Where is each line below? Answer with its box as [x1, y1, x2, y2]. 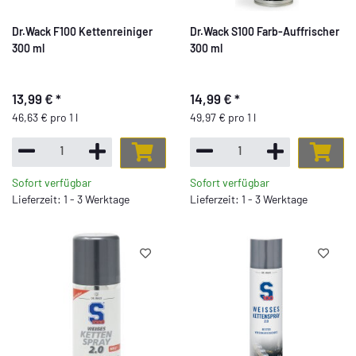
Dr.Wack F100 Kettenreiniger [12, 25, 153, 38]
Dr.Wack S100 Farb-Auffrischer [190, 25, 339, 38]
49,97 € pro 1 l [190, 110, 256, 124]
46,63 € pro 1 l [12, 110, 78, 124]
